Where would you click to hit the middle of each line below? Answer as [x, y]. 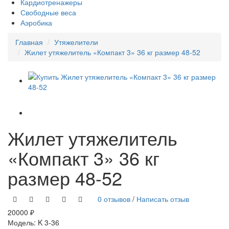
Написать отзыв [163, 199]
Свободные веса [48, 12]
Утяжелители [76, 42]
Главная [29, 42]
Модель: [23, 222]
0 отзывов [114, 199]
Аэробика [36, 22]
